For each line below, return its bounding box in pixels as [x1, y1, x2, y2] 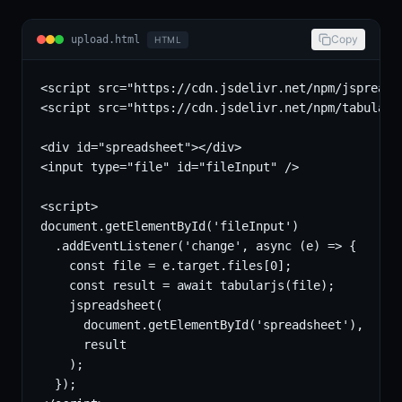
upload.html [71, 33, 140, 46]
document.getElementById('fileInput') [40, 219, 299, 233]
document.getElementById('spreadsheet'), [40, 318, 363, 332]
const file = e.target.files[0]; [40, 258, 292, 273]
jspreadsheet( [40, 298, 162, 312]
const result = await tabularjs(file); [40, 278, 335, 293]
